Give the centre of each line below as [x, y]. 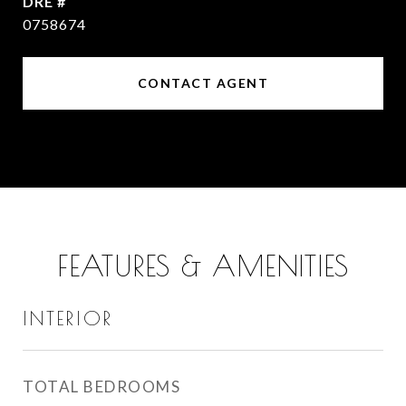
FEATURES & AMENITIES [203, 266]
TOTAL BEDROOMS [101, 387]
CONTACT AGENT [203, 83]
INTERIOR [68, 318]
